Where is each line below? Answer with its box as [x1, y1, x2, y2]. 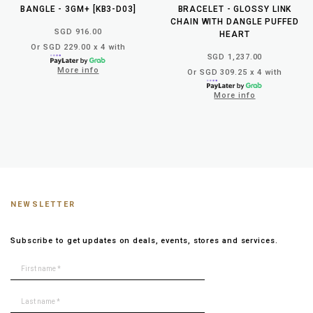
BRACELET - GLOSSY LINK [177, 3, 292, 14]
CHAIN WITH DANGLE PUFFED [170, 16, 299, 27]
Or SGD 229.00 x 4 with [31, 42, 126, 52]
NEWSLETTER [10, 199, 75, 209]
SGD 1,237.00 [207, 52, 263, 61]
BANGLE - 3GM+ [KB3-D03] [20, 3, 136, 14]
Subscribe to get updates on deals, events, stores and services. [10, 235, 278, 245]
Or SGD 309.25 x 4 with [187, 67, 282, 77]
